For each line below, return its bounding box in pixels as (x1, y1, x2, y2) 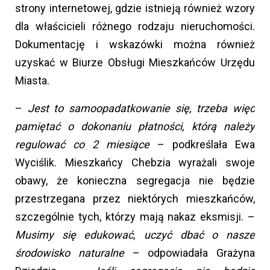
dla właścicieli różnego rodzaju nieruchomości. (15, 20, 255, 33)
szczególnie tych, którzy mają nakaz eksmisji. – (15, 210, 255, 224)
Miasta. (15, 74, 49, 87)
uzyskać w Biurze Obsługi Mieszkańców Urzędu (15, 56, 255, 69)
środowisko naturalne (15, 246, 124, 260)
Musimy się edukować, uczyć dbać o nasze (15, 228, 255, 242)
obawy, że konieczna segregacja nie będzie (15, 174, 255, 187)
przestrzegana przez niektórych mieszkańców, (15, 192, 255, 206)
